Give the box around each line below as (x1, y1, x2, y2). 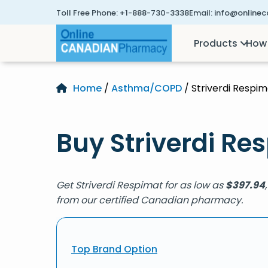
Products (194, 36, 238, 50)
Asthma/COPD (111, 81, 182, 95)
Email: (189, 7, 212, 19)
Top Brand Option (71, 242, 157, 256)
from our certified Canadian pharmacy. (56, 193, 243, 207)
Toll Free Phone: (56, 7, 118, 19)
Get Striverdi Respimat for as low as (56, 178, 226, 192)
